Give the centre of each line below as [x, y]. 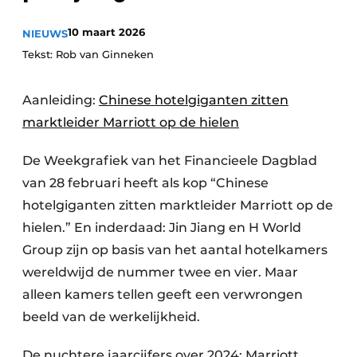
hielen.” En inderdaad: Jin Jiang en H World [162, 228]
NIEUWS [45, 33]
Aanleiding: [61, 100]
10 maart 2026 [106, 32]
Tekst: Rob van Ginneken [88, 54]
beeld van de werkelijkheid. [111, 317]
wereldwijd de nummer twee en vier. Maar [160, 272]
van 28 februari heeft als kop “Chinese [145, 183]
